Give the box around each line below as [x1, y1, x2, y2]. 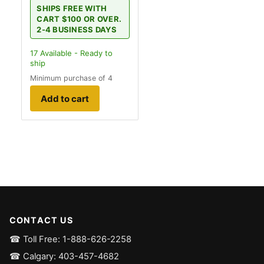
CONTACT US [9, 215, 74, 225]
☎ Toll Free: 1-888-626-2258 [9, 234, 131, 245]
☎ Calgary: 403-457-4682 [9, 250, 119, 262]
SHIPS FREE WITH [37, 3, 107, 13]
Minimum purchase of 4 [30, 74, 113, 82]
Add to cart [41, 93, 89, 104]
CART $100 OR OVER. [37, 14, 122, 24]
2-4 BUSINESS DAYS [37, 24, 117, 34]
